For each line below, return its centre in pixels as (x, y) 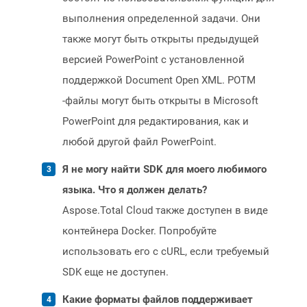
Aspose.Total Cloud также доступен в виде (165, 211)
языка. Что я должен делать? (135, 190)
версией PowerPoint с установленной (153, 60)
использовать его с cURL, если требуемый (166, 252)
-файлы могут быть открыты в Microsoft (160, 101)
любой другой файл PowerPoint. (139, 142)
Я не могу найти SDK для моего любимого (164, 170)
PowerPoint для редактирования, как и (156, 122)
